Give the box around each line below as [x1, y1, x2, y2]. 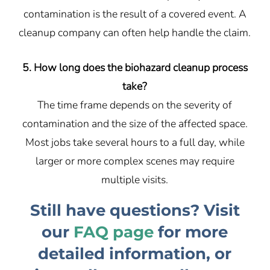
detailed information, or [38, 244, 232, 264]
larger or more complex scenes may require [35, 153, 234, 168]
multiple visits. [101, 172, 169, 187]
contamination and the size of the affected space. [22, 116, 248, 131]
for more [154, 222, 228, 242]
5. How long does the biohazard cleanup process [22, 60, 248, 75]
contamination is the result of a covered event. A [23, 7, 246, 22]
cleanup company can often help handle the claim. [19, 25, 251, 40]
